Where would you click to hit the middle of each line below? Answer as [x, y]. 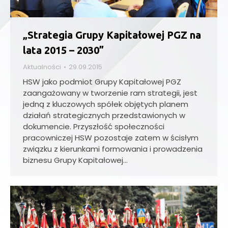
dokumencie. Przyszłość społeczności [94, 126]
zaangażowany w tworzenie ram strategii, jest [110, 93]
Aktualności [42, 67]
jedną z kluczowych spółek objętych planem [106, 104]
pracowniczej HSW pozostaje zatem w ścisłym [111, 137]
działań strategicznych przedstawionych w [104, 115]
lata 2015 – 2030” [63, 50]
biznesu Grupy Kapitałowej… [75, 160]
